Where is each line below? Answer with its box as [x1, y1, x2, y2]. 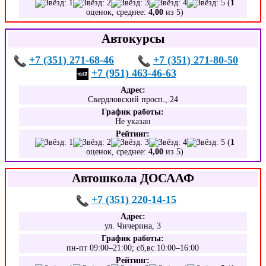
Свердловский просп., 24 [87, 95, 178, 104]
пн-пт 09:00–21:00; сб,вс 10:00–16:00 [66, 243, 199, 252]
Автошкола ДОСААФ [72, 171, 194, 185]
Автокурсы [102, 31, 164, 45]
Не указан [115, 117, 151, 126]
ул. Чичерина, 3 [104, 221, 161, 230]
